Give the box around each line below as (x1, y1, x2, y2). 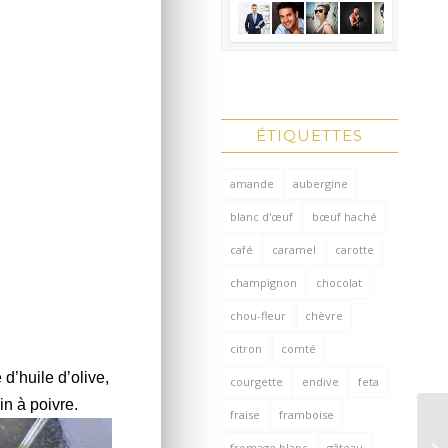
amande (230, 175, 275, 191)
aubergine (293, 175, 349, 191)
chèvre (305, 307, 344, 323)
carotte (335, 241, 375, 257)
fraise (230, 406, 261, 422)
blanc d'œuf (230, 208, 294, 224)
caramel (272, 241, 317, 257)
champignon (230, 274, 298, 290)
